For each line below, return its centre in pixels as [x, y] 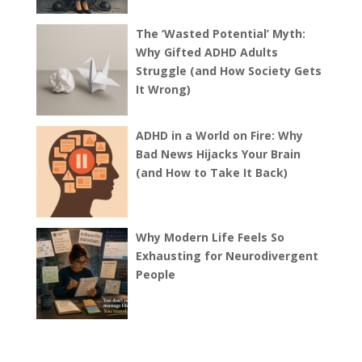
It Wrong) [163, 90]
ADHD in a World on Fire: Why [219, 136]
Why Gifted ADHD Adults [206, 53]
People [155, 275]
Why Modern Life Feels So [210, 238]
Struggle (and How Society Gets [228, 71]
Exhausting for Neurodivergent [227, 256]
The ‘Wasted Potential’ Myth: [220, 34]
